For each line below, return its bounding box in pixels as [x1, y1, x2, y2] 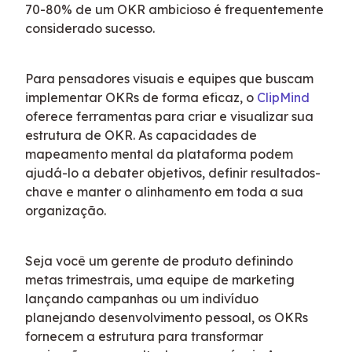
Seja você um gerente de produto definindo [25, 252, 293, 269]
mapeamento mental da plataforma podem [25, 145, 293, 162]
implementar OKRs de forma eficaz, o [25, 89, 257, 105]
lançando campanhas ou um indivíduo [25, 290, 258, 306]
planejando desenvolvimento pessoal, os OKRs [25, 309, 308, 325]
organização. [25, 202, 106, 218]
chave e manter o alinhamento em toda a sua [25, 183, 303, 200]
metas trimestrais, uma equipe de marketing [25, 271, 295, 288]
